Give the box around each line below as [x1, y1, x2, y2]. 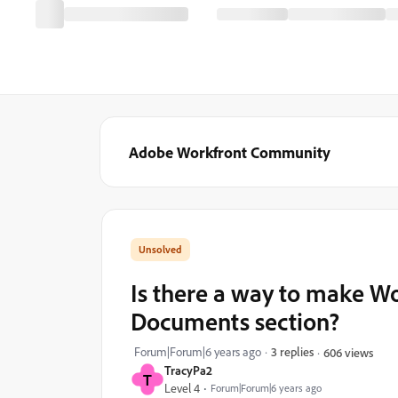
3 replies [271, 344, 314, 359]
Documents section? [131, 306, 339, 337]
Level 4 [164, 380, 200, 396]
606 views [323, 344, 373, 360]
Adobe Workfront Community [129, 142, 330, 162]
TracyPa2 [164, 362, 212, 378]
